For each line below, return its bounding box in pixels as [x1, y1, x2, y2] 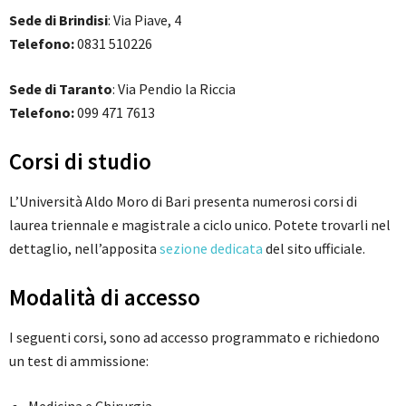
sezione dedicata [159, 238, 263, 257]
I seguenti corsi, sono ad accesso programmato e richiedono [9, 327, 380, 346]
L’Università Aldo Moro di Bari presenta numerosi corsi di [9, 191, 357, 210]
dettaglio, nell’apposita [9, 238, 159, 257]
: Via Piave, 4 [108, 10, 181, 29]
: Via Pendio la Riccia [112, 79, 236, 98]
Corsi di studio [9, 146, 151, 176]
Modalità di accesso [9, 282, 200, 312]
